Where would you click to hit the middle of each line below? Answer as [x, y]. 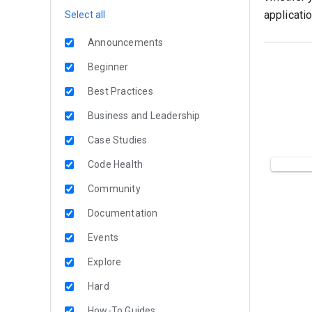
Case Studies [118, 140]
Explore [105, 262]
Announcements [126, 42]
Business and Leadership [144, 116]
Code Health [116, 164]
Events [103, 237]
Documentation [123, 213]
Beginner [108, 67]
